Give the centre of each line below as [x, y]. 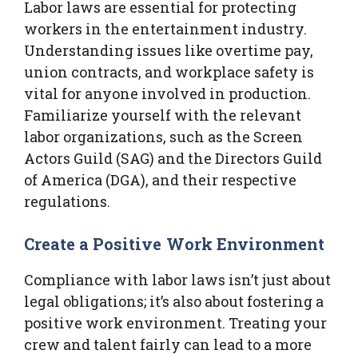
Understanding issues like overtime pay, [169, 50]
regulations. [67, 201]
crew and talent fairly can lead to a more [168, 344]
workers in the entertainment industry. [165, 28]
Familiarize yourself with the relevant [163, 115]
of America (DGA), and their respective [160, 179]
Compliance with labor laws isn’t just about [177, 279]
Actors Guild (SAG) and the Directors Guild [173, 158]
